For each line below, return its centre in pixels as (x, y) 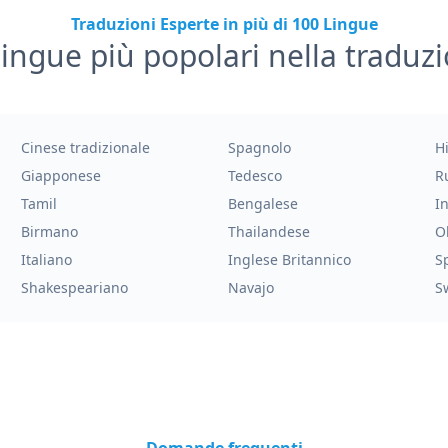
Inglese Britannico (289, 259)
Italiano (47, 259)
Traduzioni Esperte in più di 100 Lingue (224, 24)
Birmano (50, 231)
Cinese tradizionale (86, 147)
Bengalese (262, 203)
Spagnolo (259, 147)
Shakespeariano (75, 287)
